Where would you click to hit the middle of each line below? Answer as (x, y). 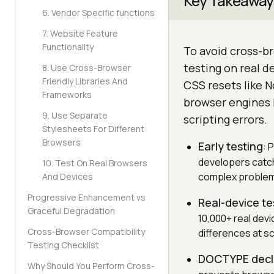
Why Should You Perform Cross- (91, 266)
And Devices (68, 176)
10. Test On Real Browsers (95, 163)
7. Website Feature (80, 33)
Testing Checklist (63, 245)
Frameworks (67, 94)
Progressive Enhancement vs (87, 197)
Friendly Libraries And (85, 81)
